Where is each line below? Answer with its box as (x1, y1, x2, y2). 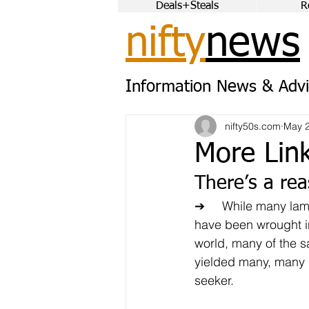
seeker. (195, 272, 234, 288)
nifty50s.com (225, 119, 281, 132)
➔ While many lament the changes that (195, 198, 205, 214)
